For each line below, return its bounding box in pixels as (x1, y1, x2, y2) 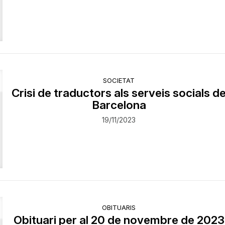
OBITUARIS (102, 203, 136, 211)
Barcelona (91, 97, 146, 111)
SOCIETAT (103, 76, 135, 84)
